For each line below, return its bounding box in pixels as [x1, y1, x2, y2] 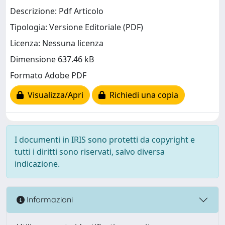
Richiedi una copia [105, 89, 178, 101]
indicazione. [15, 158, 60, 169]
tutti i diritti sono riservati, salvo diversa [15, 146, 165, 157]
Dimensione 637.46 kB [10, 54, 94, 65]
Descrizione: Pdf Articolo [10, 6, 103, 17]
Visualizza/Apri [24, 89, 83, 101]
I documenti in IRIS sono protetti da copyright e [15, 134, 195, 145]
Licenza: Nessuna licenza [10, 38, 103, 49]
